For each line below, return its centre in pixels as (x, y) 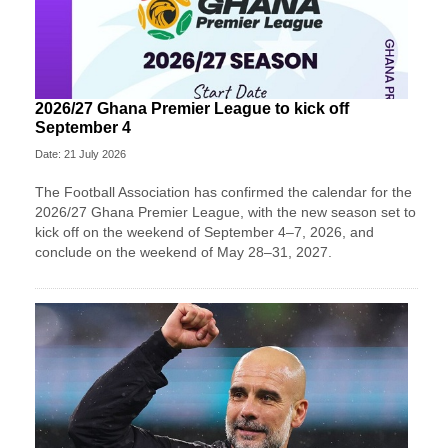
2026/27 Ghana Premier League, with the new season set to (225, 211)
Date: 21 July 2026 (80, 153)
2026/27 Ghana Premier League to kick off (192, 108)
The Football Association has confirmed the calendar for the (223, 191)
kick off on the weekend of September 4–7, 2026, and (204, 231)
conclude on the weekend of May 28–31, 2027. (183, 251)
